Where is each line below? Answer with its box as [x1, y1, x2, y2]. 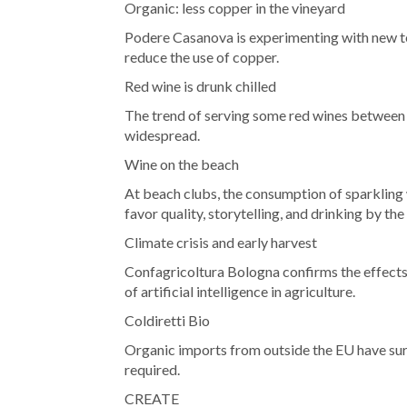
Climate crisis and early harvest [124, 233, 317, 252]
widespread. [124, 126, 200, 144]
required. [124, 361, 180, 379]
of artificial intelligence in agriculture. [124, 283, 355, 301]
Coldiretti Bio [124, 312, 210, 330]
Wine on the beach [124, 155, 239, 174]
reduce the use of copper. [124, 48, 279, 66]
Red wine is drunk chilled [124, 77, 276, 95]
